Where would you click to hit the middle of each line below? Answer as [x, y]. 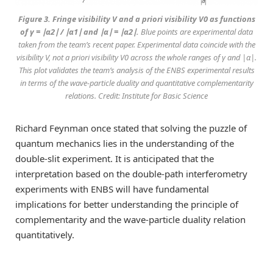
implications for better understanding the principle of [127, 204]
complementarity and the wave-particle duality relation [130, 219]
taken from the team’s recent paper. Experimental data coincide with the [136, 44]
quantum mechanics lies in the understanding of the [125, 143]
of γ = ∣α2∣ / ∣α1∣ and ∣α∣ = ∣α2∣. [80, 31]
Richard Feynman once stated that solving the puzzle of [131, 128]
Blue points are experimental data [196, 31]
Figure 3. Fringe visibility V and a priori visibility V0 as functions [136, 19]
